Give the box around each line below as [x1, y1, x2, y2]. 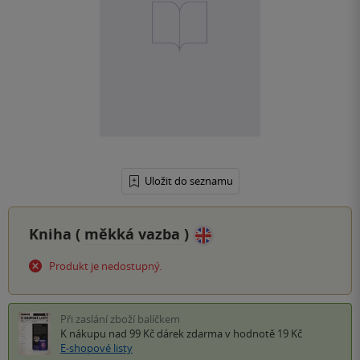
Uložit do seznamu [144, 174, 233, 189]
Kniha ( [29, 224, 84, 245]
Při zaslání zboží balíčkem [60, 312, 180, 327]
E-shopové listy [60, 341, 133, 356]
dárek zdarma [157, 326, 223, 342]
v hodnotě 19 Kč [223, 326, 302, 342]
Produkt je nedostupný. [49, 259, 162, 274]
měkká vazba [84, 224, 184, 245]
